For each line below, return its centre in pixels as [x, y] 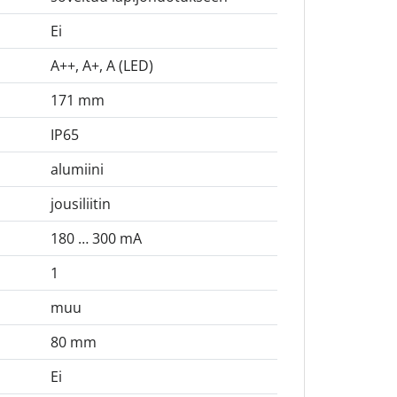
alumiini [77, 170]
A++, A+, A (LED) [101, 66]
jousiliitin [80, 204]
